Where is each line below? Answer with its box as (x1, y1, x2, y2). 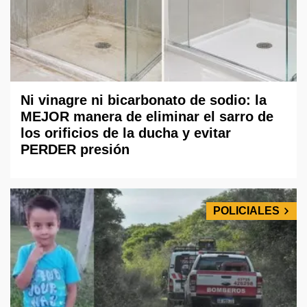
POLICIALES (213, 205, 280, 217)
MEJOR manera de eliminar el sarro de (21, 109, 273, 125)
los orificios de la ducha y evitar (21, 125, 231, 141)
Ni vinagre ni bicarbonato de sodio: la (21, 93, 267, 108)
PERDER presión (21, 142, 130, 158)
